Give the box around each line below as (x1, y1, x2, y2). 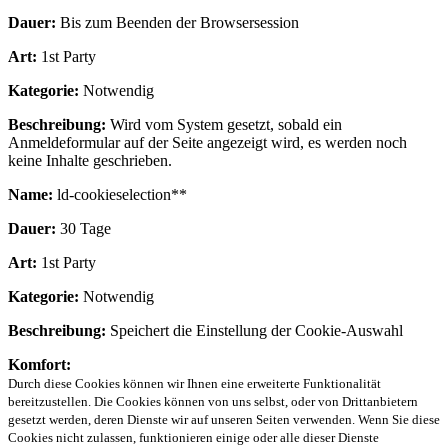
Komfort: (8, 355, 71, 373)
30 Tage (56, 219, 111, 237)
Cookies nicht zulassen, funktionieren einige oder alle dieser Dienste (8, 429, 379, 445)
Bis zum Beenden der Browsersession (56, 13, 299, 31)
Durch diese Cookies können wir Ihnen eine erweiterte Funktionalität (8, 375, 381, 391)
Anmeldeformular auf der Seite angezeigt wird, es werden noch (8, 133, 407, 151)
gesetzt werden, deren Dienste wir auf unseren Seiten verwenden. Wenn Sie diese (8, 411, 440, 427)
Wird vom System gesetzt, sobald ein (106, 115, 342, 133)
